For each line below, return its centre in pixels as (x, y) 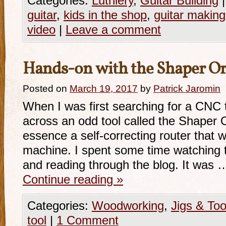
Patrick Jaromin (187, 89)
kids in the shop (105, 15)
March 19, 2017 (104, 89)
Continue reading (70, 180)
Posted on (45, 89)
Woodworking (128, 206)
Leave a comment (113, 30)
